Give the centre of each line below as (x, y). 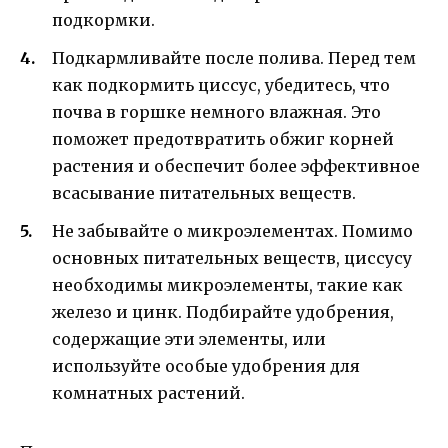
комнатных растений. (148, 392)
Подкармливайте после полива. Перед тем (234, 57)
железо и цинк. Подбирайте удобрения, (223, 311)
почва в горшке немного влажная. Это (216, 111)
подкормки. (103, 19)
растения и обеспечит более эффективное (236, 165)
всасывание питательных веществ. (204, 192)
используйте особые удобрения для (206, 365)
